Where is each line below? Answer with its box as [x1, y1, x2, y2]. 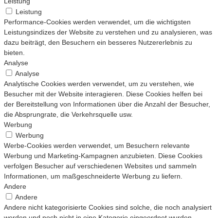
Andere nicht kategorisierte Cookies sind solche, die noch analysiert [4, 203, 212, 212]
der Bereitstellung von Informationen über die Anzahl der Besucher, [4, 100, 210, 109]
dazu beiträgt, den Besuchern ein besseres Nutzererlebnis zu [4, 38, 192, 47]
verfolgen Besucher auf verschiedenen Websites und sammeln [4, 162, 197, 170]
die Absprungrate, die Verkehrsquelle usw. [4, 110, 133, 119]
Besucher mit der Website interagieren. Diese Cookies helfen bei [4, 90, 202, 98]
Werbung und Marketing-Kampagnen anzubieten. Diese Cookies [4, 152, 202, 160]
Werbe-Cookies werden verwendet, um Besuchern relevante [4, 142, 190, 150]
